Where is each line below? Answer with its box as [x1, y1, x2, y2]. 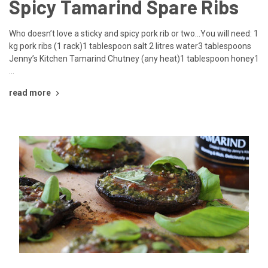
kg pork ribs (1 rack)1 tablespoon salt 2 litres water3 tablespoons [9, 41, 251, 51]
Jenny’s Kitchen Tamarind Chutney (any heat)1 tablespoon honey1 [9, 53, 259, 63]
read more [9, 87, 51, 98]
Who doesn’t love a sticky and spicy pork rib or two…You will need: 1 [9, 28, 258, 38]
